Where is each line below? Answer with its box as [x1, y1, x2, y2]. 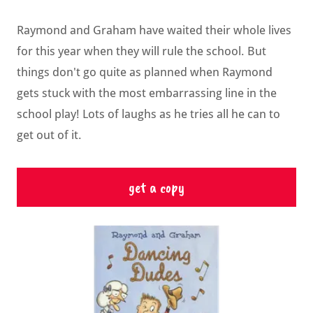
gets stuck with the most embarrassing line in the [17, 85, 277, 100]
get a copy [129, 177, 184, 197]
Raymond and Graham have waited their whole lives [17, 22, 291, 37]
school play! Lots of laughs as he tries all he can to [17, 106, 280, 121]
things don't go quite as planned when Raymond [17, 64, 272, 79]
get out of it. [17, 127, 82, 142]
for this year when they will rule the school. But [17, 43, 266, 58]
